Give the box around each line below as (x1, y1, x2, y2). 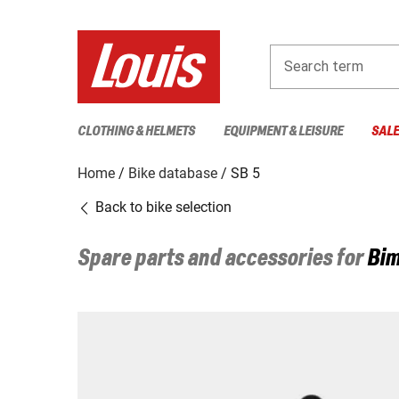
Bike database (128, 164, 217, 182)
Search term (284, 57, 363, 75)
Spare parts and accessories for (77, 246, 367, 272)
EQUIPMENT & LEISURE (224, 123, 343, 139)
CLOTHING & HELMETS (77, 123, 195, 139)
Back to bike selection (92, 198, 232, 216)
